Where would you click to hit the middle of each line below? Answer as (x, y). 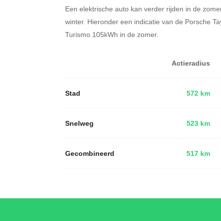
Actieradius (191, 63)
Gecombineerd (90, 153)
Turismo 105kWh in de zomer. (112, 34)
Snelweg (79, 123)
